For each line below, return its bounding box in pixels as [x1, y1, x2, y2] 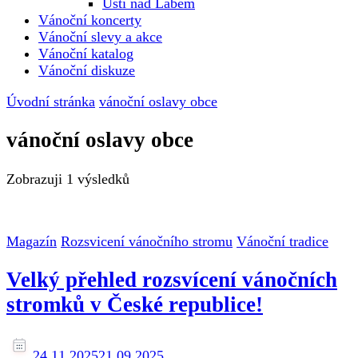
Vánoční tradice [237, 233, 328, 249]
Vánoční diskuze [38, 62, 135, 78]
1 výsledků [66, 170, 129, 187]
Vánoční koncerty [38, 12, 141, 28]
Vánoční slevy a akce [38, 29, 162, 45]
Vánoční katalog [38, 46, 133, 62]
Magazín [6, 233, 57, 249]
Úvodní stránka [6, 93, 95, 109]
